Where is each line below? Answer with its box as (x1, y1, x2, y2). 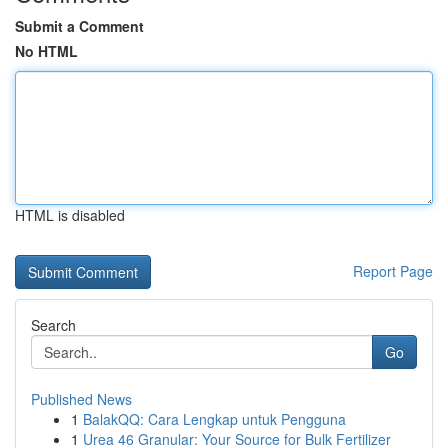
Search (31, 315, 76, 335)
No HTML (15, 41, 78, 61)
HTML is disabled (15, 205, 125, 225)
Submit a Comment (15, 16, 144, 36)
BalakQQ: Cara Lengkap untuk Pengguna (83, 409, 346, 429)
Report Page (353, 261, 433, 281)
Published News (31, 389, 132, 409)
